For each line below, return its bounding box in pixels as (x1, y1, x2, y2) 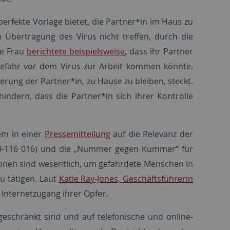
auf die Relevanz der (110, 128, 194, 140)
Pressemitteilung (44, 128, 110, 140)
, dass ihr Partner (125, 45, 193, 57)
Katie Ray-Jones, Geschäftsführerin (59, 172, 194, 184)
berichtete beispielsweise (27, 45, 125, 57)
